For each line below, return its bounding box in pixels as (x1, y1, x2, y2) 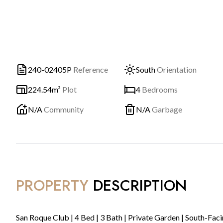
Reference (73, 65, 108, 74)
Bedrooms (142, 85, 178, 94)
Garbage (152, 105, 182, 114)
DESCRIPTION (93, 175, 187, 196)
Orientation (157, 65, 197, 74)
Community (44, 105, 84, 114)
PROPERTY (16, 175, 89, 196)
